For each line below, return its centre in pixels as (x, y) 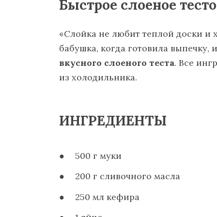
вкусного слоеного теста (117, 62)
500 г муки (99, 155)
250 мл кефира (108, 197)
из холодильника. (98, 77)
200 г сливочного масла (128, 176)
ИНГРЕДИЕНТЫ (113, 120)
